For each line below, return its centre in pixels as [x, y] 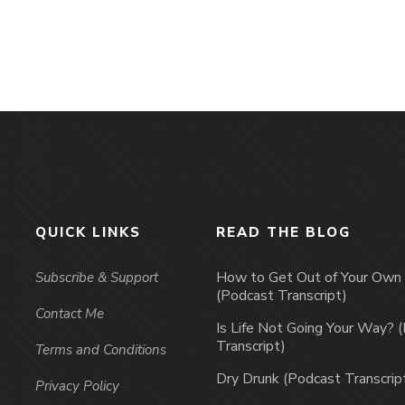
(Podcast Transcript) [282, 296]
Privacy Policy [77, 386]
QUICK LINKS [88, 232]
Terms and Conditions [101, 350]
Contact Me [70, 314]
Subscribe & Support [97, 278]
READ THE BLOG [283, 232]
